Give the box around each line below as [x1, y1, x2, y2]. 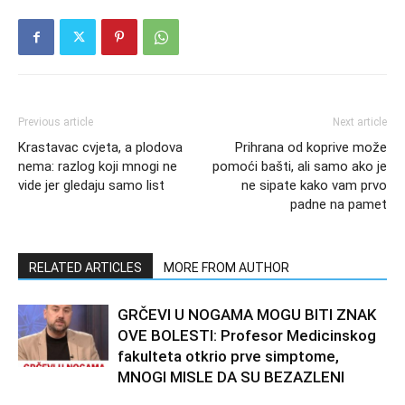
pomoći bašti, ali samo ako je [212, 157, 387, 174]
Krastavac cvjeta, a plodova [18, 138, 183, 155]
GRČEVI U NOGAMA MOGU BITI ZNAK [118, 305, 376, 324]
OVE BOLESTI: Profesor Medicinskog [118, 325, 376, 344]
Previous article [18, 115, 93, 128]
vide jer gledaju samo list [18, 176, 165, 193]
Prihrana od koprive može [235, 138, 387, 155]
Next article [333, 115, 387, 128]
